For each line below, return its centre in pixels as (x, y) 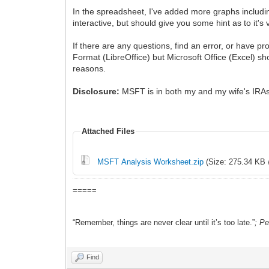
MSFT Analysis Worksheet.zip (151, 162)
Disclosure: (96, 91)
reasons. (89, 68)
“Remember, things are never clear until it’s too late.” (164, 222)
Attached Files (108, 131)
